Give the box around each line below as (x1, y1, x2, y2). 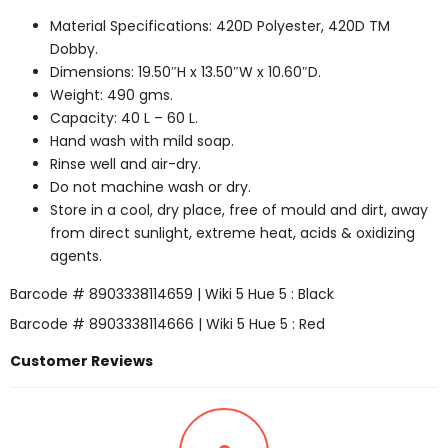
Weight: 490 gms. (50, 84, 173, 105)
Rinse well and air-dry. (50, 153, 201, 174)
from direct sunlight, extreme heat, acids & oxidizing (50, 222, 415, 243)
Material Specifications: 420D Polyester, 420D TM (50, 15, 390, 36)
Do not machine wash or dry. (50, 176, 251, 197)
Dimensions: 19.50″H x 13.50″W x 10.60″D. (50, 61, 321, 82)
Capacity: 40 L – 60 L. (50, 107, 198, 128)
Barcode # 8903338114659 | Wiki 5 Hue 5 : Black (10, 284, 334, 305)
